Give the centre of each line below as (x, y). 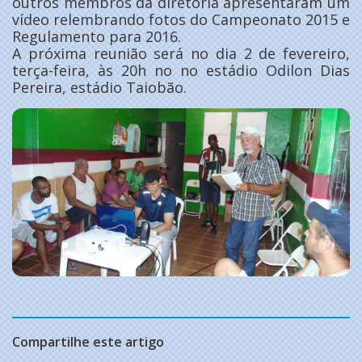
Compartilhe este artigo (88, 342)
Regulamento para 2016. (97, 36)
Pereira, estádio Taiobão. (99, 87)
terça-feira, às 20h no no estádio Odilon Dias (181, 70)
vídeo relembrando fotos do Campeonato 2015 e (181, 19)
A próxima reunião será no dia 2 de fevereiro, (181, 53)
